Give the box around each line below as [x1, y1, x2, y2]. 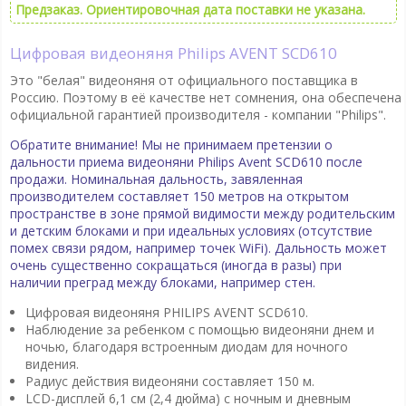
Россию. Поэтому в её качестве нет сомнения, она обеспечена [9, 88, 401, 106]
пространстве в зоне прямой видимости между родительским [9, 204, 395, 222]
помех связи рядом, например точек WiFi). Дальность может [9, 238, 387, 256]
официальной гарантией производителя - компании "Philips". [9, 105, 386, 123]
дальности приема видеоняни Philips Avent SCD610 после [9, 152, 362, 170]
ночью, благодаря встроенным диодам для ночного [24, 337, 348, 355]
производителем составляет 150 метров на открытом [9, 187, 349, 205]
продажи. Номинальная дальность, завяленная [9, 169, 303, 188]
